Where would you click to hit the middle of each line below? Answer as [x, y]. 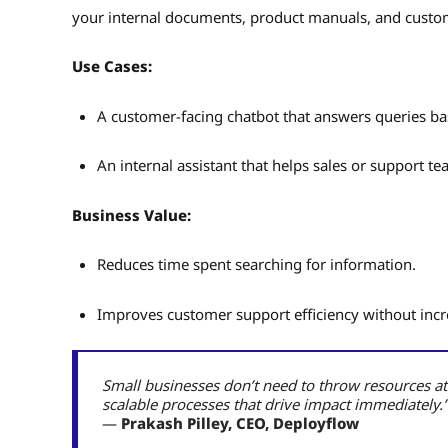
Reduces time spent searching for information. [258, 264]
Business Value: [131, 214]
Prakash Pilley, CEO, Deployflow [240, 423]
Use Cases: [112, 66]
